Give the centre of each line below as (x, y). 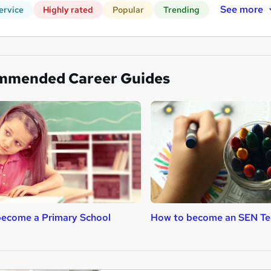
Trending (181, 10)
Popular (128, 10)
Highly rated (68, 10)
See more (241, 9)
